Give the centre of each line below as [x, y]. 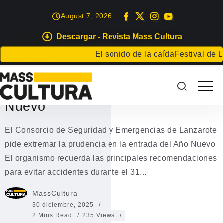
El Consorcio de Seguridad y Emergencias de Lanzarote [111, 130]
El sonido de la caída [107, 54]
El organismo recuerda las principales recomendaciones [111, 158]
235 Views [99, 215]
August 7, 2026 [86, 16]
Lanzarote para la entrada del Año [111, 87]
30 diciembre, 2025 [63, 205]
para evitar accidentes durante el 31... [76, 172]
